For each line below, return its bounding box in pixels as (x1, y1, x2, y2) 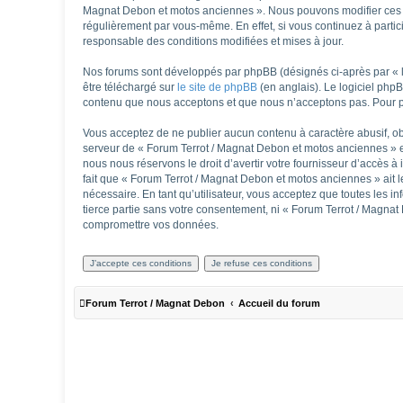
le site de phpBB (177, 80, 257, 94)
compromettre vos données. (83, 218, 219, 231)
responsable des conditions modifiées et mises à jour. (83, 34, 344, 48)
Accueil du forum (238, 297, 320, 309)
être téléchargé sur (83, 80, 177, 94)
